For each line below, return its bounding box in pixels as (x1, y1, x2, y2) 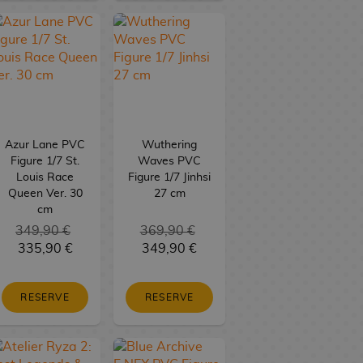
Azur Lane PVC (5, 139, 86, 151)
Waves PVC (138, 155, 202, 167)
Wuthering (142, 139, 198, 151)
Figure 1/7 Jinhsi (128, 171, 211, 183)
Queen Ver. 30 (7, 187, 83, 199)
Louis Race (16, 171, 75, 183)
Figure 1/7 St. (11, 155, 80, 167)
